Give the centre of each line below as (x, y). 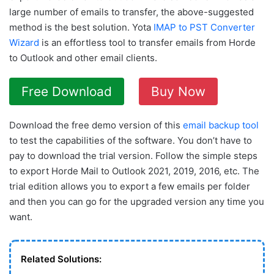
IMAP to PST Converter (204, 27)
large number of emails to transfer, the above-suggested (131, 12)
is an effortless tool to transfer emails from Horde (147, 43)
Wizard (24, 43)
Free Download (67, 91)
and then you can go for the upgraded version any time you (137, 202)
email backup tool (221, 125)
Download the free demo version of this (96, 125)
